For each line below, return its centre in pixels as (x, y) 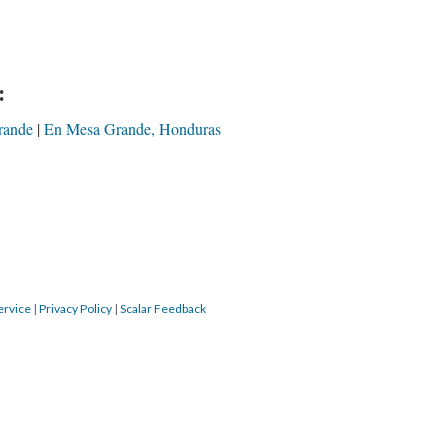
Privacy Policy (75, 308)
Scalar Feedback (163, 308)
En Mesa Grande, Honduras (132, 128)
